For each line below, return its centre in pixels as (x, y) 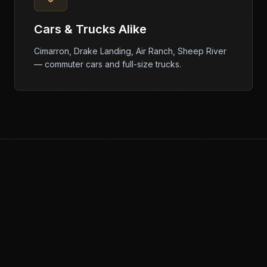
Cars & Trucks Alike (90, 29)
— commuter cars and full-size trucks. (108, 64)
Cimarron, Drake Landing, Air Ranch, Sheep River (130, 51)
